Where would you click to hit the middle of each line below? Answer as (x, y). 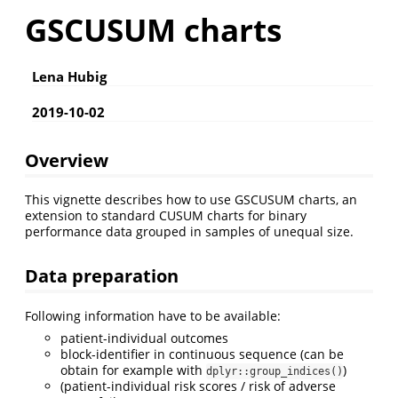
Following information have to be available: (153, 316)
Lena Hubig (69, 77)
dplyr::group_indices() (275, 372)
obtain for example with (133, 370)
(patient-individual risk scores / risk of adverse (198, 386)
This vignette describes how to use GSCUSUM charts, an (191, 200)
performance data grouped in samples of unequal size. (189, 232)
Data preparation (102, 276)
